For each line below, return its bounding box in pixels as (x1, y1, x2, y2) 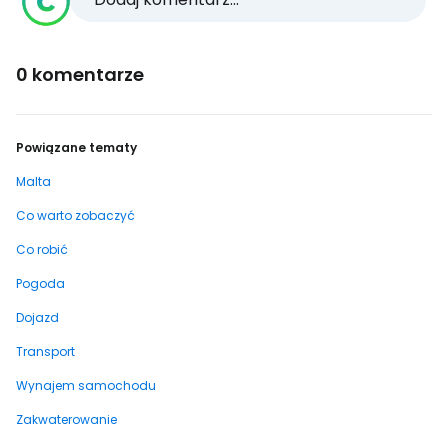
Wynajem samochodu (16, 377, 156, 395)
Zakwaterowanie (16, 411, 117, 429)
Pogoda (16, 275, 65, 293)
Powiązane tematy (16, 139, 137, 157)
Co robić (16, 241, 68, 259)
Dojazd (16, 309, 59, 327)
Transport (16, 343, 75, 361)
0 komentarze (16, 62, 144, 88)
